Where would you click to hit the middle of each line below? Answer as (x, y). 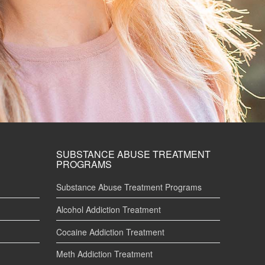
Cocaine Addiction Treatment (110, 232)
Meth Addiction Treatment (104, 254)
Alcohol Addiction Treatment (109, 209)
